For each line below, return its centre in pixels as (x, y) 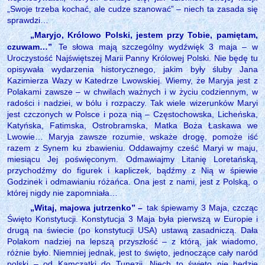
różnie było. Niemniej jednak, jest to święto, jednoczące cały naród (132, 252)
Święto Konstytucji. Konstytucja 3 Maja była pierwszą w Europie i (132, 219)
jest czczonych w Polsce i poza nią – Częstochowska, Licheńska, (132, 114)
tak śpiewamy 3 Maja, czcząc (202, 207)
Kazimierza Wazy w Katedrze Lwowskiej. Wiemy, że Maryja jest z (132, 80)
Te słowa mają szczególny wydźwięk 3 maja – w (158, 46)
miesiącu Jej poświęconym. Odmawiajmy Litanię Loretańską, (132, 159)
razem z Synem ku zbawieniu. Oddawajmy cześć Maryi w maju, (132, 148)
